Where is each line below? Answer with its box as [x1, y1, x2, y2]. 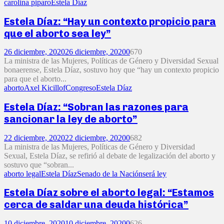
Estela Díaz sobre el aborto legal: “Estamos [4, 186, 214, 199]
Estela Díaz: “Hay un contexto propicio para [4, 15, 216, 27]
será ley [142, 169, 166, 178]
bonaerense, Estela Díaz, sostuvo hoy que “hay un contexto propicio [4, 65, 219, 74]
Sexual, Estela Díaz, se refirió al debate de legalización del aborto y [4, 151, 215, 160]
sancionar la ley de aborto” [4, 113, 137, 125]
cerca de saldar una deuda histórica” [4, 198, 188, 211]
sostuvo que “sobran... [4, 160, 74, 169]
